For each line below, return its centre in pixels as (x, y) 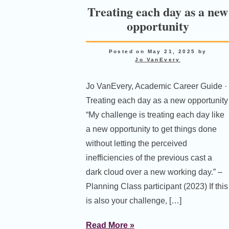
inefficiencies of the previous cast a (149, 157)
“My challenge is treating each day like (155, 114)
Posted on (128, 51)
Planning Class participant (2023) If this (157, 186)
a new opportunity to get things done (151, 129)
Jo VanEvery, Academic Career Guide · (156, 86)
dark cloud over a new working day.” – (154, 172)
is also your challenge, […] (133, 200)
